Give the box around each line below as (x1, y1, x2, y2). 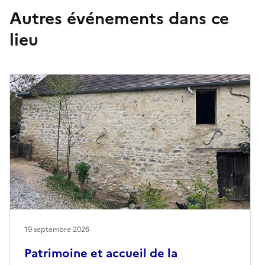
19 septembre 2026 (24, 224, 89, 235)
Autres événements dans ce (9, 5, 229, 31)
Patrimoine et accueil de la (24, 244, 177, 262)
